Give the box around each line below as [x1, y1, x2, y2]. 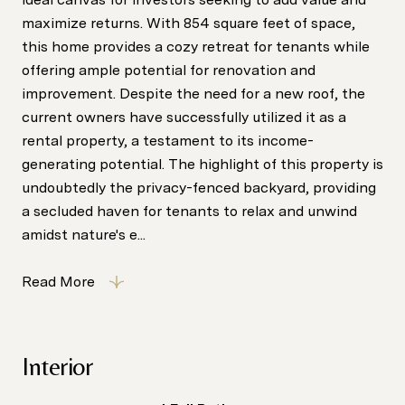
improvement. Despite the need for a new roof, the [22, 85, 365, 102]
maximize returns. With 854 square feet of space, [22, 14, 355, 32]
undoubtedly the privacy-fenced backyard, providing [22, 179, 376, 196]
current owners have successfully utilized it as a [22, 108, 346, 126]
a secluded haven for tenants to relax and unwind [22, 202, 357, 220]
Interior [22, 352, 93, 381]
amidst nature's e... [22, 226, 146, 243]
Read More [22, 273, 95, 290]
